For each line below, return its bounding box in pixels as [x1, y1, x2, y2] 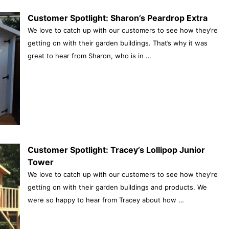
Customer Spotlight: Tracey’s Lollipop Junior [27, 144, 205, 155]
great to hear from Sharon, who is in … [27, 51, 151, 60]
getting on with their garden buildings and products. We [27, 182, 207, 191]
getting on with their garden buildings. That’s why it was [27, 38, 208, 47]
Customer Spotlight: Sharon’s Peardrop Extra [27, 12, 208, 23]
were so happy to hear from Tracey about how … [27, 195, 184, 204]
